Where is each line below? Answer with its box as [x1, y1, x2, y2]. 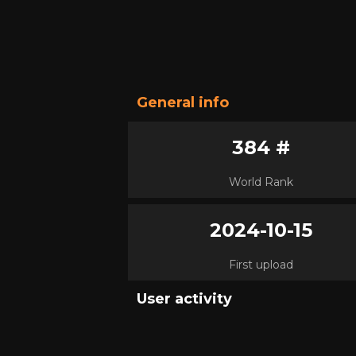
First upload [229, 257, 294, 272]
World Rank [229, 175, 294, 189]
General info [137, 94, 229, 111]
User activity [137, 290, 232, 308]
